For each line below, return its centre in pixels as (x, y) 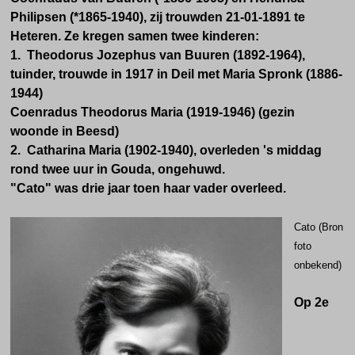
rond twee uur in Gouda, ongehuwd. (118, 169)
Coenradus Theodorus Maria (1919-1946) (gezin (153, 112)
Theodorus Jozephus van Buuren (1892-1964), (166, 55)
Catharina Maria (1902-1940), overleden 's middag (174, 150)
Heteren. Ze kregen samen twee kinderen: (135, 36)
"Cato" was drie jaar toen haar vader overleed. (148, 188)
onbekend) (318, 265)
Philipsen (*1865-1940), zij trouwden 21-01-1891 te (158, 17)
